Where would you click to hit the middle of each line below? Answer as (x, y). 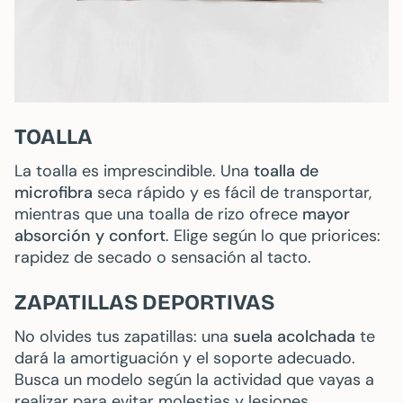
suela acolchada (294, 337)
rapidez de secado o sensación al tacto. (163, 258)
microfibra (54, 193)
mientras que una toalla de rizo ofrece (158, 215)
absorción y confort (90, 236)
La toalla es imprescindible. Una (134, 171)
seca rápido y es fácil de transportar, (232, 193)
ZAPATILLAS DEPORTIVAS (144, 303)
